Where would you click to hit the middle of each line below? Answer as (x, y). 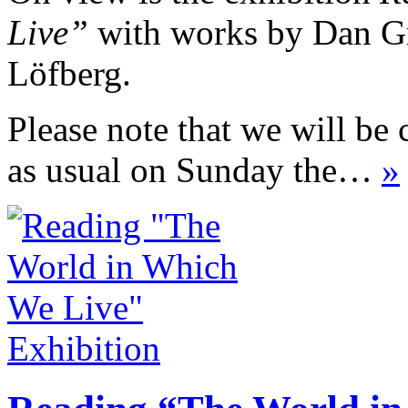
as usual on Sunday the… (194, 169)
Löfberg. (69, 73)
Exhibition (84, 348)
